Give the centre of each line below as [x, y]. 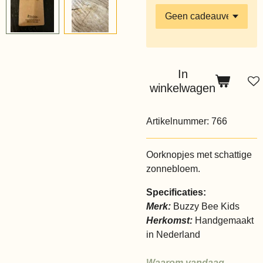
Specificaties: [176, 192]
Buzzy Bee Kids [205, 206]
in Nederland [173, 235]
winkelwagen [183, 88]
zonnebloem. [173, 169]
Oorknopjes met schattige [199, 155]
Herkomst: [171, 220]
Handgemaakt [224, 220]
